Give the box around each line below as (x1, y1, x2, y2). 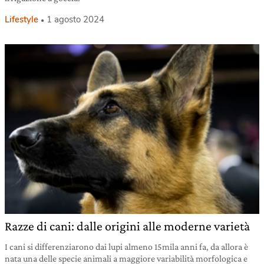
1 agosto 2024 (47, 14, 104, 26)
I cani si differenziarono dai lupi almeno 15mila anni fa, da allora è (5, 242, 248, 252)
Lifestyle (5, 14, 38, 26)
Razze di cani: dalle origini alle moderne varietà (5, 219, 250, 234)
